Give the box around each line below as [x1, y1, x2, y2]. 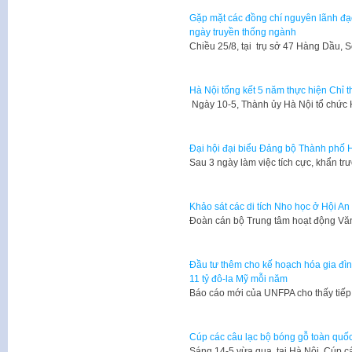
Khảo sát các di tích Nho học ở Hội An [189, 201, 350, 213]
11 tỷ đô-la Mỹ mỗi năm [189, 273, 288, 285]
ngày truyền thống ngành [189, 27, 296, 38]
